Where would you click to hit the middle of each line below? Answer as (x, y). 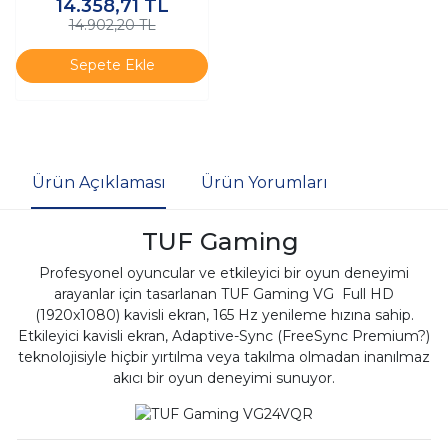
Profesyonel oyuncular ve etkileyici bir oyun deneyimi (224, 272)
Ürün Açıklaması (98, 183)
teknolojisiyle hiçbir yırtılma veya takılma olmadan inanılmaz (224, 356)
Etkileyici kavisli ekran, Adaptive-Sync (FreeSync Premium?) (224, 335)
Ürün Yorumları (264, 183)
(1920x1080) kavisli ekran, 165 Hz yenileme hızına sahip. (224, 314)
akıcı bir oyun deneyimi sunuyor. (224, 377)
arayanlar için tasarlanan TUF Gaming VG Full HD (224, 293)
